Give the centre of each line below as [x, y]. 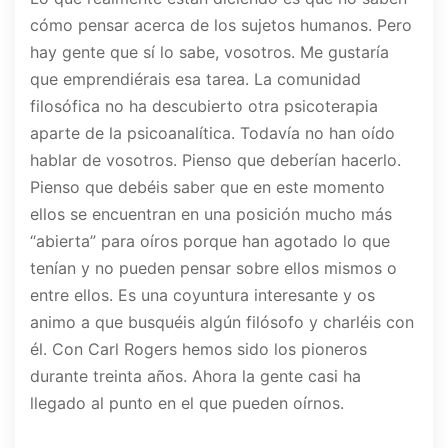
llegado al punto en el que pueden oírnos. [187, 403]
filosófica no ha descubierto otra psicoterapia [204, 106]
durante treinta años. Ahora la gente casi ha [195, 376]
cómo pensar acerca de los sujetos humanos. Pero [221, 25]
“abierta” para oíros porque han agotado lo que [210, 241]
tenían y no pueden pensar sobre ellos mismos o [213, 268]
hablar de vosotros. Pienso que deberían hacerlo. [215, 160]
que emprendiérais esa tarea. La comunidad [195, 79]
